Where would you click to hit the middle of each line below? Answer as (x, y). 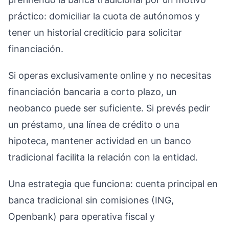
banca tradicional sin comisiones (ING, (91, 200)
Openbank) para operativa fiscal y (82, 216)
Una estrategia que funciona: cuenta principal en (113, 184)
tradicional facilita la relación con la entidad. (103, 157)
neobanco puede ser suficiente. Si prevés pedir (109, 108)
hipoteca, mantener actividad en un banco (100, 141)
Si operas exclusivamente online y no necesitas (110, 75)
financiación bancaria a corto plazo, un (93, 91)
